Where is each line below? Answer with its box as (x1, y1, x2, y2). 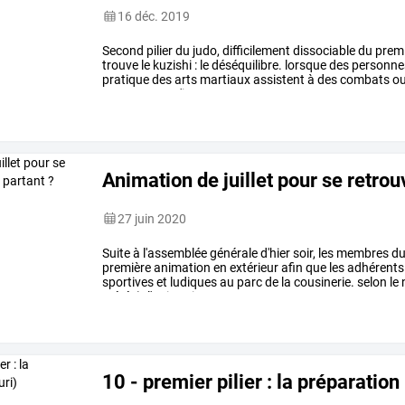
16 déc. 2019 (118, 8, 191, 24)
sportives (102, 274, 155, 289)
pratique (102, 71, 150, 87)
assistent (250, 71, 306, 87)
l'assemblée (140, 245, 208, 260)
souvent (102, 86, 148, 101)
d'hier (258, 245, 291, 260)
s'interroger (171, 86, 238, 101)
